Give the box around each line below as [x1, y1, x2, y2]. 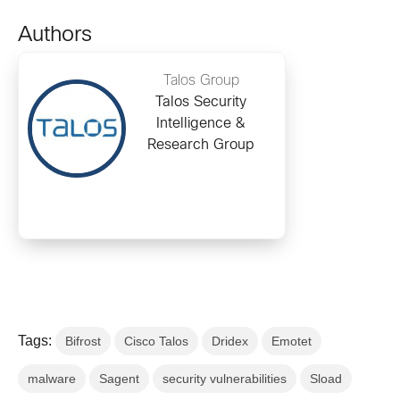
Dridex [212, 333, 248, 348]
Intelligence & [156, 116, 246, 130]
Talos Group [162, 73, 239, 87]
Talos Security [155, 95, 246, 109]
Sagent [99, 371, 139, 386]
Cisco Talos [124, 333, 188, 348]
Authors [18, 25, 92, 46]
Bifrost [65, 333, 101, 348]
